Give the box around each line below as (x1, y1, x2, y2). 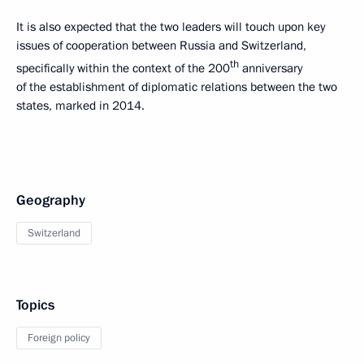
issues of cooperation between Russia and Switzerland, (16, 37, 306, 54)
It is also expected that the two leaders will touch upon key (16, 19, 325, 35)
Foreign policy (28, 331, 90, 345)
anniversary (239, 60, 302, 76)
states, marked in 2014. (16, 97, 145, 114)
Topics (16, 296, 54, 314)
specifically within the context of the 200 (16, 60, 230, 76)
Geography (16, 191, 85, 210)
